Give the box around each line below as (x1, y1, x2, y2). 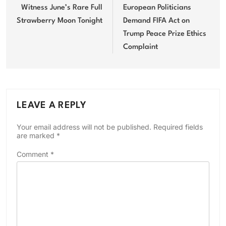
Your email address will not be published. (17, 123, 151, 132)
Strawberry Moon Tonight (17, 17, 102, 25)
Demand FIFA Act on (123, 17, 190, 25)
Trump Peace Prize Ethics (123, 30, 206, 38)
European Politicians (123, 4, 191, 12)
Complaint (123, 43, 158, 51)
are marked (17, 131, 56, 140)
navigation (16, 3, 68, 16)
